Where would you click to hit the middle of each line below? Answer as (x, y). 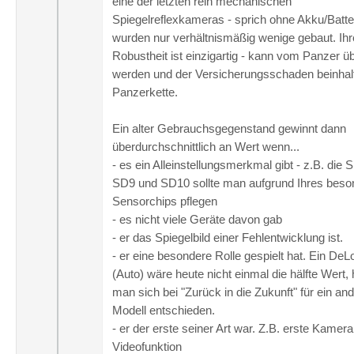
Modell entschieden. (164, 310)
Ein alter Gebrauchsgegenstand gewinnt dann (229, 128)
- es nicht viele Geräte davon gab (197, 219)
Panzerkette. (145, 92)
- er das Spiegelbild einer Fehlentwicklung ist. (228, 237)
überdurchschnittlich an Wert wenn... (206, 147)
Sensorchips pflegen (165, 201)
